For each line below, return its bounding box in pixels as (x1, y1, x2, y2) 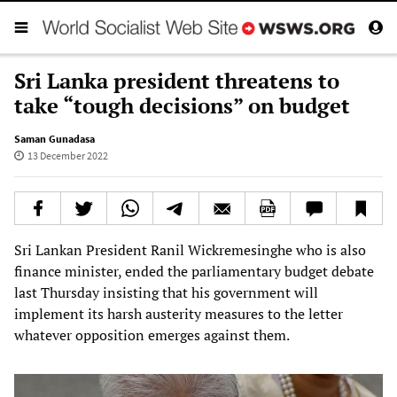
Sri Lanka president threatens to (14, 66, 339, 95)
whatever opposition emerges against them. (14, 324, 290, 345)
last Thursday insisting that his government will (14, 282, 318, 302)
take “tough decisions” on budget (14, 90, 350, 120)
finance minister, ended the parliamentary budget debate (14, 261, 374, 281)
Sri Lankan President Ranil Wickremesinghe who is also (14, 239, 366, 260)
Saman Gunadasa (14, 131, 95, 145)
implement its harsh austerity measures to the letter (14, 303, 343, 323)
